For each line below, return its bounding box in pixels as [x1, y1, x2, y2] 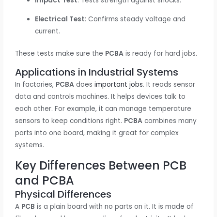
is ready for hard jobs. [124, 48, 198, 58]
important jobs [94, 80, 143, 90]
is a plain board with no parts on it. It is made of [35, 202, 194, 211]
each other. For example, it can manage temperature [15, 104, 192, 114]
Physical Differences [15, 187, 112, 201]
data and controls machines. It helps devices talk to [15, 92, 186, 102]
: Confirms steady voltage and [85, 15, 186, 24]
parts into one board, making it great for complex [15, 128, 179, 138]
